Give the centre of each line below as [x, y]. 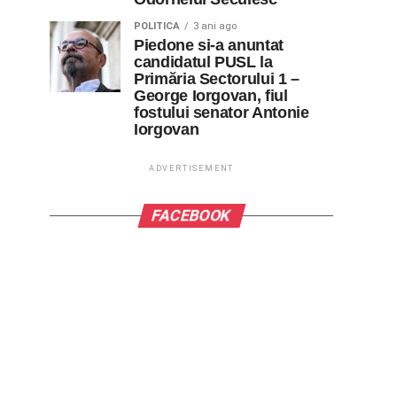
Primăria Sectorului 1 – [217, 79]
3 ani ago [215, 26]
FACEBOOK [191, 215]
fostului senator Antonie [222, 113]
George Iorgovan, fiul [211, 96]
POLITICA [157, 26]
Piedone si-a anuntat [209, 45]
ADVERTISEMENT [191, 168]
